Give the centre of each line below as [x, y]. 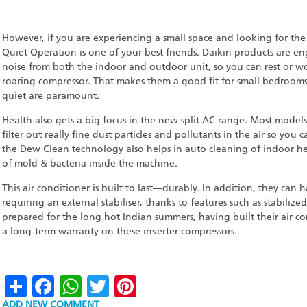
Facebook [104, 285]
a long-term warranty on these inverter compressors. [120, 232]
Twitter [146, 285]
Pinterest [182, 285]
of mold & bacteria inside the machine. [90, 164]
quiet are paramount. [51, 96]
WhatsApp [136, 285]
